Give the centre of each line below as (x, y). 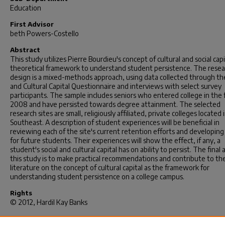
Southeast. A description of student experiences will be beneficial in (115, 122)
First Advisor (32, 24)
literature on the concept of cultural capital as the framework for (110, 167)
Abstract (25, 50)
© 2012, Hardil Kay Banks (49, 202)
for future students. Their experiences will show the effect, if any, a (115, 140)
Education (26, 8)
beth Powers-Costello (44, 33)
